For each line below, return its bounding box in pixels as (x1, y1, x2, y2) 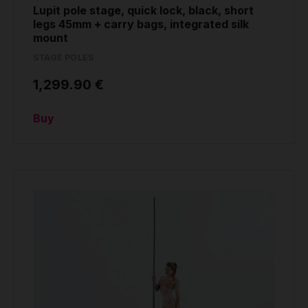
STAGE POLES (33, 52, 94, 63)
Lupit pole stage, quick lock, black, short (33, 3, 254, 18)
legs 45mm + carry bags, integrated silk (33, 17, 249, 32)
